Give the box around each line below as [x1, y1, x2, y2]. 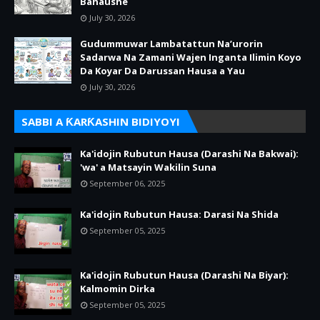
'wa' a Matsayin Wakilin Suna [80, 160, 216, 174]
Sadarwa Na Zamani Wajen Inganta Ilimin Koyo [80, 50, 301, 64]
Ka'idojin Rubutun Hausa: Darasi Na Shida [80, 207, 279, 221]
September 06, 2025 [89, 177, 165, 189]
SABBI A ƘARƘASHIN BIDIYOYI [21, 114, 180, 129]
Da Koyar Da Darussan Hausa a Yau [80, 64, 245, 77]
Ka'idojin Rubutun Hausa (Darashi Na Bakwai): [80, 146, 299, 160]
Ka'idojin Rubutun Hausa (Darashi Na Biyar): [80, 268, 289, 281]
